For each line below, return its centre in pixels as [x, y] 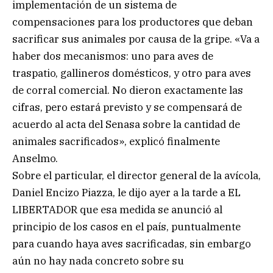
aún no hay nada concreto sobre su [98, 261]
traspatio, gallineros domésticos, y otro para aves [132, 73]
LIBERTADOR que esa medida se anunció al [117, 210]
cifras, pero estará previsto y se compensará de [127, 108]
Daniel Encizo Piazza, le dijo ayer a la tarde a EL [126, 193]
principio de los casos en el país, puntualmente [126, 227]
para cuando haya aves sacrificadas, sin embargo [132, 244]
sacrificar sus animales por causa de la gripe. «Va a [136, 39]
